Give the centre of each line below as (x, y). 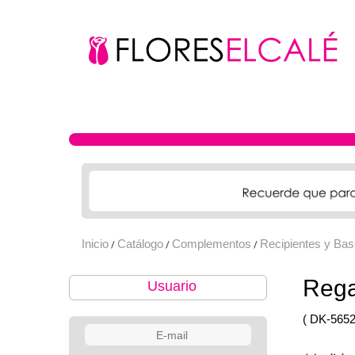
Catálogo (140, 244)
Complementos (212, 244)
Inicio (95, 244)
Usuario (172, 286)
